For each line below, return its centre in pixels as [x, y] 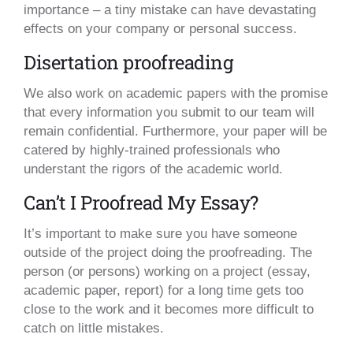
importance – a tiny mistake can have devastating [170, 10]
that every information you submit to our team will [169, 113]
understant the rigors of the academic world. [153, 169]
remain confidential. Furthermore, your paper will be [175, 132]
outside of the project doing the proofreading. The [168, 253]
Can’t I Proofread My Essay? [141, 203]
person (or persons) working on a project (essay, [167, 272]
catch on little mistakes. [94, 329]
